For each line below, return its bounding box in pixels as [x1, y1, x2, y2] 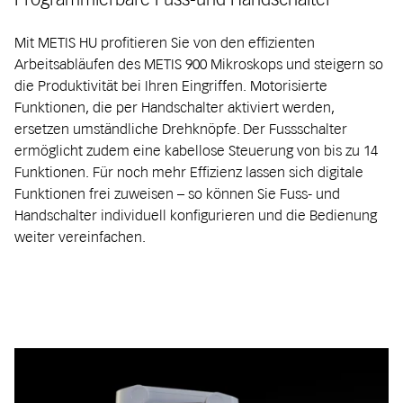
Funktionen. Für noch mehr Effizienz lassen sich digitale [14, 163, 363, 182]
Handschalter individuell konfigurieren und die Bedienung [14, 206, 377, 225]
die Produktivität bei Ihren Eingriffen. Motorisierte [14, 76, 327, 95]
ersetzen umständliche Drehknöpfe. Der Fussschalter [14, 120, 347, 139]
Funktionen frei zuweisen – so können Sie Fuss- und [14, 184, 340, 203]
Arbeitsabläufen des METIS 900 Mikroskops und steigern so [14, 55, 383, 74]
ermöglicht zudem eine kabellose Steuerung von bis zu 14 [14, 141, 378, 160]
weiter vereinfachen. [14, 228, 146, 246]
